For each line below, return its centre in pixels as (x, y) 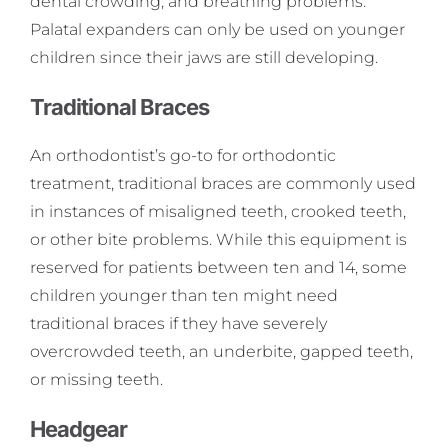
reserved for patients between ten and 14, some (218, 268)
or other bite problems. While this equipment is (218, 240)
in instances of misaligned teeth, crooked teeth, (218, 212)
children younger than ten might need (184, 296)
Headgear (78, 429)
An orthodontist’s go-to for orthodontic (183, 156)
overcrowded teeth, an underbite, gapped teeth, (221, 352)
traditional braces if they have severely (178, 324)
